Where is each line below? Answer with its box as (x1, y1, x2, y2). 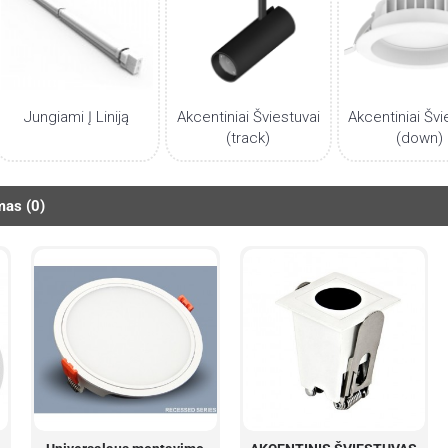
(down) (396, 128, 444, 147)
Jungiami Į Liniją (24, 107, 130, 126)
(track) (226, 128, 271, 147)
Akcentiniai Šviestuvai (176, 107, 320, 126)
